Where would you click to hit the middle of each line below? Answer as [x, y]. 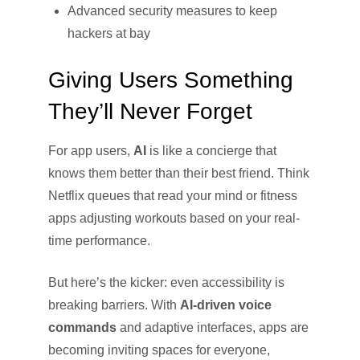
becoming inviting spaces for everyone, [159, 350]
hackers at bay [109, 33]
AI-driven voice [226, 305]
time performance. [99, 240]
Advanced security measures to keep [172, 10]
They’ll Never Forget [150, 111]
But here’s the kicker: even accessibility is [166, 282]
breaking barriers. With [114, 305]
